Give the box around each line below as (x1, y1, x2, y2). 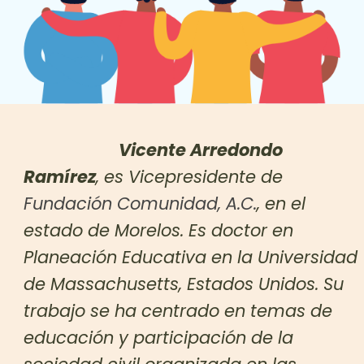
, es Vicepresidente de (96, 164, 284, 188)
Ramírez (24, 164, 97, 188)
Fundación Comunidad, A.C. (24, 191, 258, 215)
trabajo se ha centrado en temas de (24, 298, 333, 323)
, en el (257, 191, 306, 215)
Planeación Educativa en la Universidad (24, 245, 358, 269)
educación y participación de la (24, 325, 294, 349)
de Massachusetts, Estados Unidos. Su (24, 271, 344, 296)
